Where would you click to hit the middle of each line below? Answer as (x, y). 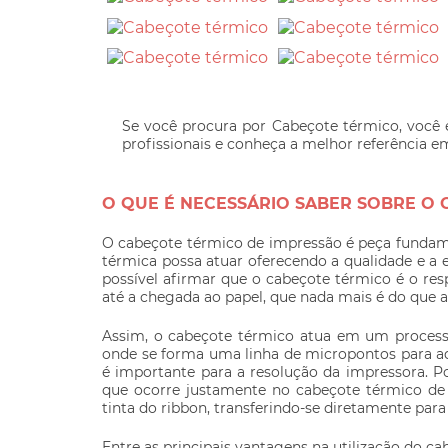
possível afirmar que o (184, 278)
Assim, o (135, 335)
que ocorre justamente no (199, 389)
